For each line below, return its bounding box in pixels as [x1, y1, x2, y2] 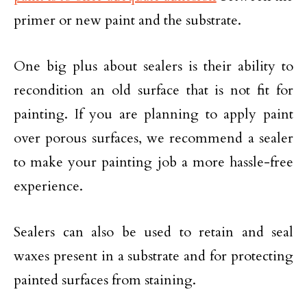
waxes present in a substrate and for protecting [14, 246, 293, 265]
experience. [14, 176, 83, 195]
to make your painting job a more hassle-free [14, 152, 293, 171]
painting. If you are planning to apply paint [14, 104, 293, 123]
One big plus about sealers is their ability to [14, 56, 293, 75]
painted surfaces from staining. [14, 270, 196, 289]
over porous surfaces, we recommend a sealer [14, 128, 293, 147]
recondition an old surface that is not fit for [14, 80, 293, 99]
